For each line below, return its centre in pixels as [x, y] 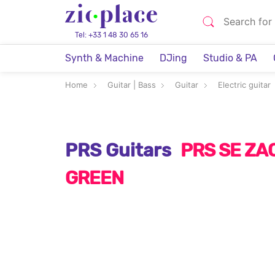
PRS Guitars [118, 150]
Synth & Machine [104, 58]
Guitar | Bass [131, 85]
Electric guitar [244, 85]
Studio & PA [230, 58]
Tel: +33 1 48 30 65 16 [111, 35]
